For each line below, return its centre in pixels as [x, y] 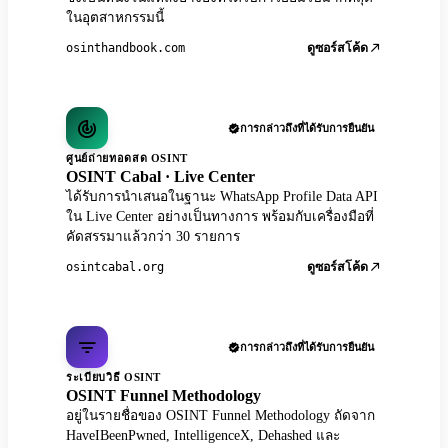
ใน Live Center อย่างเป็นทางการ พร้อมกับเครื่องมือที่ [220, 217]
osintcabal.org [115, 266]
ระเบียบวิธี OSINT [114, 377]
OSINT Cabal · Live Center [160, 177]
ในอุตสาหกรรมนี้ [115, 18]
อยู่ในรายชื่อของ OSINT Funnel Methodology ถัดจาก [220, 416]
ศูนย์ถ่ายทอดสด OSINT [127, 158]
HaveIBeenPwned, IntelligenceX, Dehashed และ [203, 436]
